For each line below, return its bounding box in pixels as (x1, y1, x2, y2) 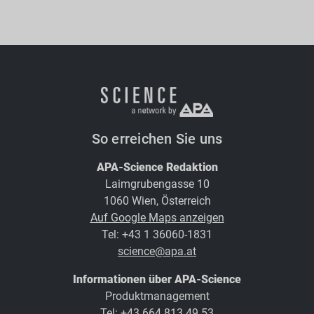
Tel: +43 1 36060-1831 (102, 227, 212, 241)
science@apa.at (118, 244, 196, 258)
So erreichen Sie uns (91, 130, 223, 147)
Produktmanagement (104, 289, 210, 303)
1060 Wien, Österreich (103, 193, 211, 207)
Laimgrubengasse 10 (104, 177, 210, 191)
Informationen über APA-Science (73, 272, 241, 286)
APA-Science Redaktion (96, 160, 218, 174)
